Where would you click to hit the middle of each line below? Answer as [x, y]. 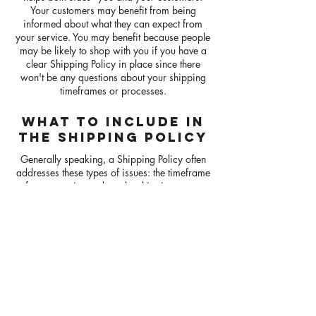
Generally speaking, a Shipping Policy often [113, 159]
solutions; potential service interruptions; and [113, 213]
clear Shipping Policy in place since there [113, 64]
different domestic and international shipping [113, 199]
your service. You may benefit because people [113, 37]
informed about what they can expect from [113, 24]
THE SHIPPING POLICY [113, 137]
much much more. [113, 226]
